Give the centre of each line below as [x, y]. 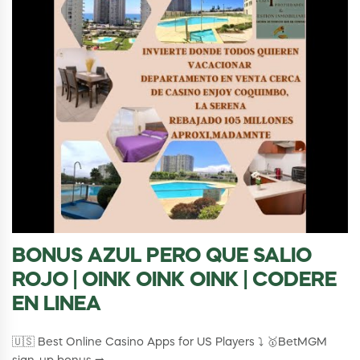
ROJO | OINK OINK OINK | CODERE [174, 280]
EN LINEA [57, 305]
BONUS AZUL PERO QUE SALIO [162, 256]
